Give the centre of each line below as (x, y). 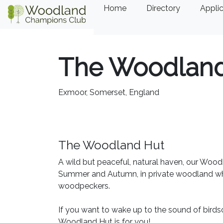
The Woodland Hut (111, 145)
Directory (163, 8)
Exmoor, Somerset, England (109, 92)
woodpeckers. (84, 186)
